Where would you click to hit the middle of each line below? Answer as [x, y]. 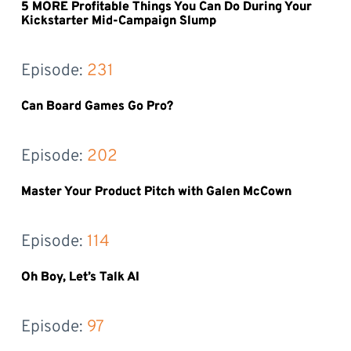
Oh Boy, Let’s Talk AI [80, 277]
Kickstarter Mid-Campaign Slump [118, 21]
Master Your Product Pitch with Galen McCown [156, 192]
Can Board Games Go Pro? [97, 107]
